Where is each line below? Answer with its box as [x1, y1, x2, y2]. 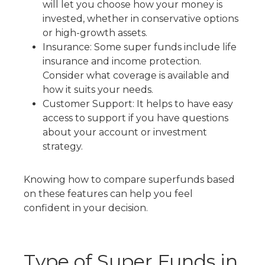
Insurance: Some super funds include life [43, 41, 237, 53]
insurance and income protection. [43, 56, 201, 67]
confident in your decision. [24, 202, 148, 214]
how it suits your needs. [43, 84, 153, 95]
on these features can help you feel [24, 188, 193, 199]
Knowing [24, 174, 68, 185]
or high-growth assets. [43, 27, 147, 38]
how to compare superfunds [68, 174, 204, 185]
